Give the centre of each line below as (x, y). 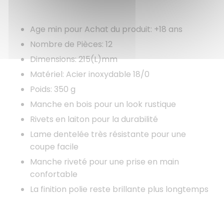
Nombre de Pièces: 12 (71, 44)
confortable (54, 174)
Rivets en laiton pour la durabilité (94, 119)
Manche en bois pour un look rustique (103, 104)
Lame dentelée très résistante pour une (108, 134)
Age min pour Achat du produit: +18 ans (106, 29)
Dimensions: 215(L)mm (74, 59)
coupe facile (54, 147)
